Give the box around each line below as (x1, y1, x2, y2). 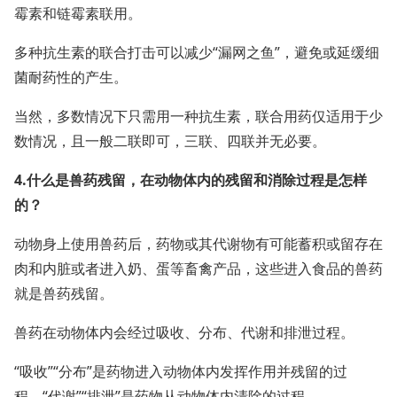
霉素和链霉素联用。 (14, 4, 142, 23)
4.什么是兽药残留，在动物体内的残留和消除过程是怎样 (14, 170, 367, 190)
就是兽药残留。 (14, 284, 113, 303)
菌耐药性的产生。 (14, 67, 128, 87)
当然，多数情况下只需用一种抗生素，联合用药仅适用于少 (14, 106, 383, 126)
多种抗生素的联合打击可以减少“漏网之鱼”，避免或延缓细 (14, 43, 379, 62)
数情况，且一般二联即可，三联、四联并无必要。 (14, 131, 326, 151)
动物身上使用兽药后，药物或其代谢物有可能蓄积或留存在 (14, 234, 383, 253)
